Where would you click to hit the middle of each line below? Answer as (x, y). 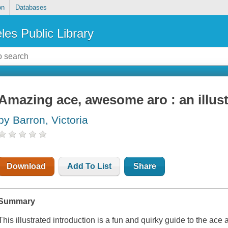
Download (26, 166)
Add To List (90, 166)
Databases (31, 8)
